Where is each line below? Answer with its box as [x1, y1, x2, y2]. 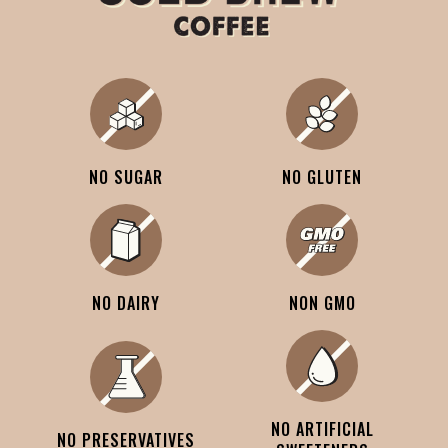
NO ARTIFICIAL [270, 417, 374, 442]
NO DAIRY [92, 291, 160, 316]
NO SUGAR [89, 165, 163, 190]
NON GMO [288, 291, 356, 316]
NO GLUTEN [282, 165, 362, 190]
